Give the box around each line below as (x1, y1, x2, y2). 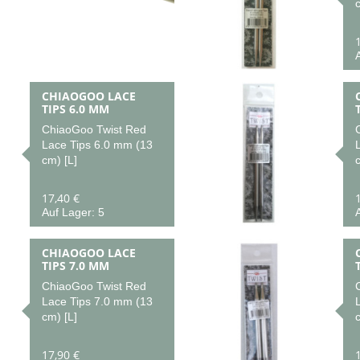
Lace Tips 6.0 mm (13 (41, 138, 153, 152)
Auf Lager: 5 (41, 206, 104, 219)
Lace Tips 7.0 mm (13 (41, 295, 153, 309)
